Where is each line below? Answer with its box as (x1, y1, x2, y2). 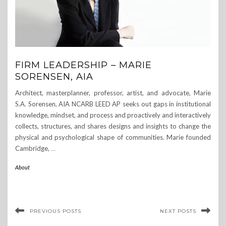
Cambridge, (15, 144, 51, 153)
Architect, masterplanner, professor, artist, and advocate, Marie (15, 89, 211, 97)
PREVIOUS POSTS (30, 208, 81, 215)
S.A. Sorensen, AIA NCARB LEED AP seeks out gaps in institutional (15, 100, 211, 108)
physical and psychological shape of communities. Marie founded (15, 133, 211, 142)
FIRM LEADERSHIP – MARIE (15, 60, 152, 71)
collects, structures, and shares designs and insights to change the (15, 122, 211, 131)
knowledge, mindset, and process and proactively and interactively (15, 111, 211, 120)
